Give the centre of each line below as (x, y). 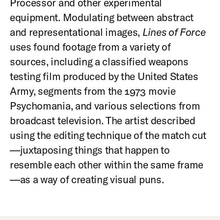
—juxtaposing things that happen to (90, 150)
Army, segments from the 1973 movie (93, 91)
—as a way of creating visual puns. (87, 179)
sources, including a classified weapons (99, 61)
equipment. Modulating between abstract (102, 17)
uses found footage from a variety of (90, 46)
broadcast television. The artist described (103, 120)
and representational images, (76, 32)
